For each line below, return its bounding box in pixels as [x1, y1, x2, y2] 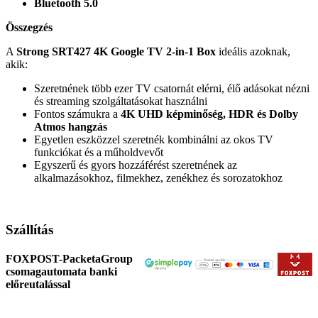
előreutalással [6, 278, 70, 290]
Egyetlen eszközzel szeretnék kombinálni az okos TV [34, 133, 273, 146]
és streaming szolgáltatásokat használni [34, 94, 207, 107]
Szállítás [6, 221, 53, 237]
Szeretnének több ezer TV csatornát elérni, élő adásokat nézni [34, 82, 309, 94]
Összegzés [6, 21, 53, 33]
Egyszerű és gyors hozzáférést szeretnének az [34, 158, 237, 171]
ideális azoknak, [216, 45, 290, 57]
